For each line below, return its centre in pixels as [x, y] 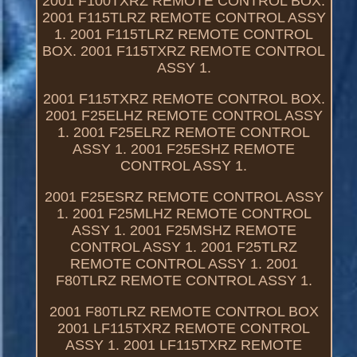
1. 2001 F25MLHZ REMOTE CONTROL [184, 213]
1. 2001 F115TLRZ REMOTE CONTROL [184, 34]
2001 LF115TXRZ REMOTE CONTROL [184, 328]
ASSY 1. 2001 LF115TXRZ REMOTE [184, 345]
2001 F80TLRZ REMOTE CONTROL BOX [184, 311]
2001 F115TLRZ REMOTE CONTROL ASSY [184, 17]
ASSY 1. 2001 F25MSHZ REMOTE [184, 230]
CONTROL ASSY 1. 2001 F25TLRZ [184, 247]
